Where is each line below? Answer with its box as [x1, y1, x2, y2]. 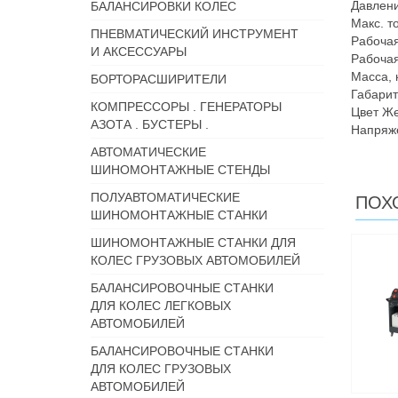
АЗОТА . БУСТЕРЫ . [91, 117, 209, 131]
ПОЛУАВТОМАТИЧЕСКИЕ [91, 190, 240, 204]
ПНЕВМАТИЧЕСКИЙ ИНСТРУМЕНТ [91, 27, 298, 41]
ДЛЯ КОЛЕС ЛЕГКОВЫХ [91, 298, 231, 313]
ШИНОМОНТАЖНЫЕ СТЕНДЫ [91, 163, 270, 177]
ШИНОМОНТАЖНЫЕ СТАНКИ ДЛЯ [91, 235, 296, 250]
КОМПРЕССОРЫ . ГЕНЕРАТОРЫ [91, 99, 282, 114]
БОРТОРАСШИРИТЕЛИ [91, 72, 227, 86]
